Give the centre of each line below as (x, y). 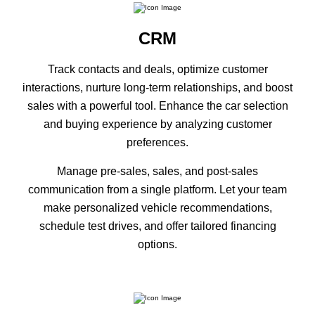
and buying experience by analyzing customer (157, 124)
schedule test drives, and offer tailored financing (157, 226)
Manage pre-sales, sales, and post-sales (157, 171)
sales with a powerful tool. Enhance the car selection (157, 105)
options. (157, 244)
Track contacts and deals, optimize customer (157, 69)
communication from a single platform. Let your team (157, 189)
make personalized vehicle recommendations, (157, 207)
